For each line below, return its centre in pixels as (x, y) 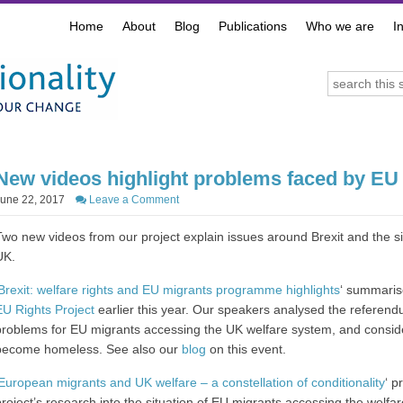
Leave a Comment (133, 200)
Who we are (340, 26)
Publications (253, 26)
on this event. (246, 349)
